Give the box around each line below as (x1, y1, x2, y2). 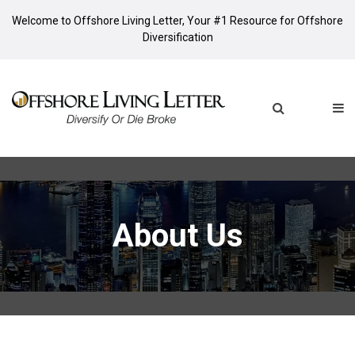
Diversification (142, 31, 213, 44)
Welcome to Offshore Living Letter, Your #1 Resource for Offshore (12, 14, 343, 27)
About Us (112, 217, 243, 255)
